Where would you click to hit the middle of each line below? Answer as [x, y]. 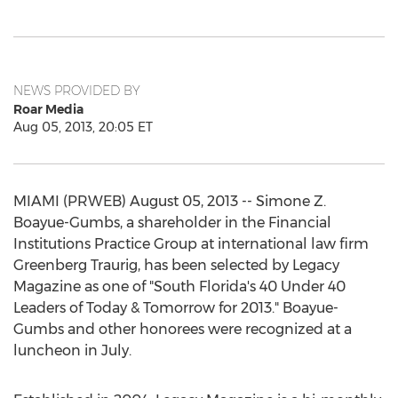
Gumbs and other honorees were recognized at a [183, 329]
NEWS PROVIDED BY [77, 91]
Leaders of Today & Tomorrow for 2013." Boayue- [176, 308]
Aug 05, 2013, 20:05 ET [83, 127]
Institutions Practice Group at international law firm [191, 244]
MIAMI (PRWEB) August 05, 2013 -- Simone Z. [170, 201]
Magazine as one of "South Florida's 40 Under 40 [179, 287]
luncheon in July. [72, 350]
